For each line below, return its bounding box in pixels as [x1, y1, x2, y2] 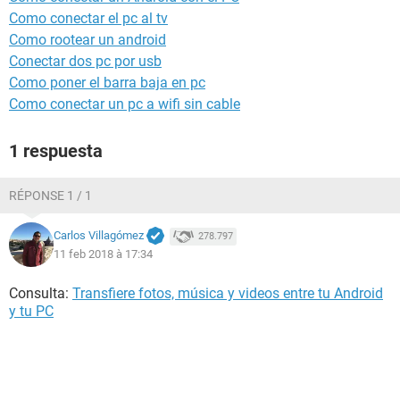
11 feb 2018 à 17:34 [54, 246, 153, 261]
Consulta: [9, 285, 72, 302]
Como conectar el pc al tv [9, 10, 168, 27]
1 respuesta [9, 140, 103, 162]
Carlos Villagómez [54, 229, 144, 243]
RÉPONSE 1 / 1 [9, 188, 92, 203]
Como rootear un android [9, 31, 166, 48]
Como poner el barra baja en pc [9, 74, 205, 91]
